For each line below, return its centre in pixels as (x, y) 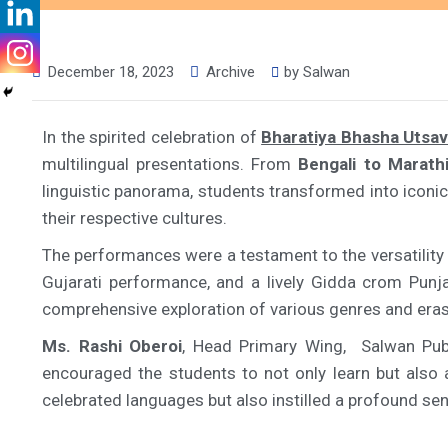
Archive (230, 72)
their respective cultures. (134, 218)
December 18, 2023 (111, 72)
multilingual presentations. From (170, 164)
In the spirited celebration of (152, 137)
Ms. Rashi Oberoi (112, 346)
